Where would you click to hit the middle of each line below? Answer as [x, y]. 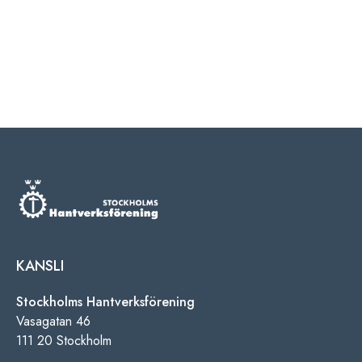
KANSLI [40, 266]
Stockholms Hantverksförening [105, 302]
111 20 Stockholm [64, 341]
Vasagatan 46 [53, 322]
